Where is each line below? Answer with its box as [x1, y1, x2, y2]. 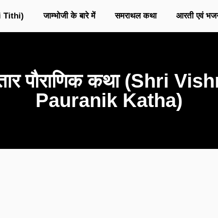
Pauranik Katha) [36, 90, 182, 111]
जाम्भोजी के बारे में [43, 11, 95, 21]
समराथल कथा [114, 11, 157, 21]
